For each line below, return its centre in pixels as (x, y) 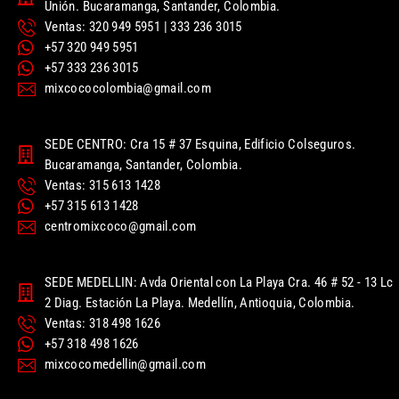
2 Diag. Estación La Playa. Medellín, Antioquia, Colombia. (200, 303)
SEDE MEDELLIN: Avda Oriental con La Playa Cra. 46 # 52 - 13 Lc (219, 283)
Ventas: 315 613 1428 (103, 186)
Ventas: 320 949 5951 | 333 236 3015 (143, 27)
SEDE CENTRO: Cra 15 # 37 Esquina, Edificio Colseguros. (200, 145)
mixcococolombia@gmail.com (128, 89)
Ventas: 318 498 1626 (103, 324)
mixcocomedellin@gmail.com (125, 365)
